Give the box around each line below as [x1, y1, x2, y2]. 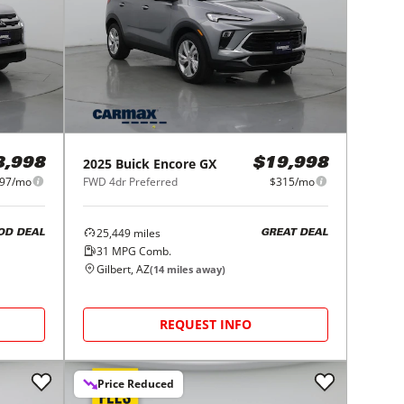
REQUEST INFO [160, 315, 252, 333]
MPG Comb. [109, 243, 172, 259]
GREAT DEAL [260, 228, 328, 239]
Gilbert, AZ [96, 261, 151, 277]
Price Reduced [97, 375, 175, 391]
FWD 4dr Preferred [83, 173, 179, 189]
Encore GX [153, 154, 217, 172]
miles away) [164, 262, 226, 276]
